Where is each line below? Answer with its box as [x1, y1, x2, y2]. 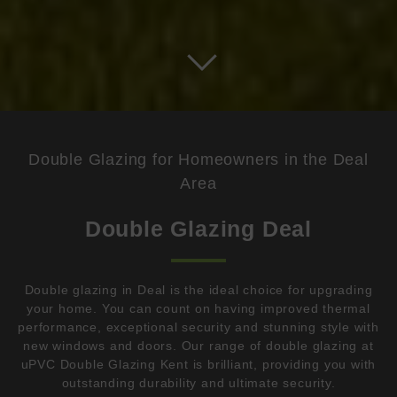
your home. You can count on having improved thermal [27, 300, 370, 315]
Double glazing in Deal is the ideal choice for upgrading [24, 282, 373, 297]
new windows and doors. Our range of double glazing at [23, 338, 374, 353]
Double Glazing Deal [84, 215, 313, 241]
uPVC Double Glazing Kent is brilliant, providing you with [20, 356, 377, 371]
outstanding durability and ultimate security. [61, 375, 336, 390]
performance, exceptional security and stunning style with [18, 319, 379, 334]
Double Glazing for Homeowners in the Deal [28, 150, 369, 168]
